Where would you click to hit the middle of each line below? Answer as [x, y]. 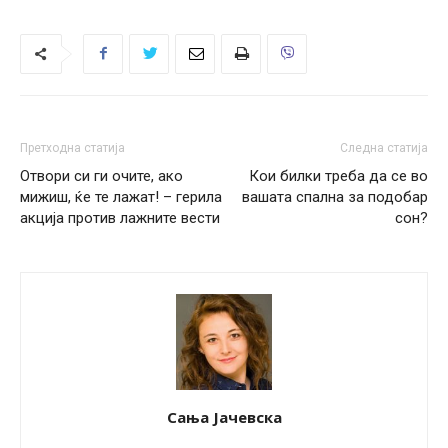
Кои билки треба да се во [338, 175]
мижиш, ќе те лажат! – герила [121, 196]
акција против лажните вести [120, 217]
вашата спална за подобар [335, 196]
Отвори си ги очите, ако [101, 175]
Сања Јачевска [224, 416]
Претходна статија [72, 147]
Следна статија [384, 147]
